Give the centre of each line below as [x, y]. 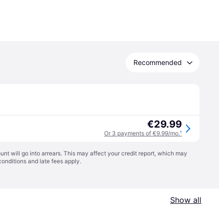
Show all [186, 200]
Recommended [158, 62]
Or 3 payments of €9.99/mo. [142, 133]
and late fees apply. [54, 161]
